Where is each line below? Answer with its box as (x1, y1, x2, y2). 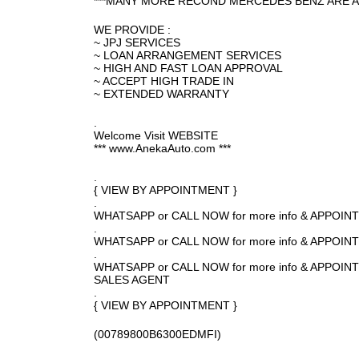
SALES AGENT (94, 273, 170, 286)
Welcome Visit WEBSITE (94, 129, 218, 142)
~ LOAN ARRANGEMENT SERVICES (94, 49, 281, 62)
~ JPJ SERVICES (94, 36, 180, 49)
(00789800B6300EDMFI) (94, 328, 221, 341)
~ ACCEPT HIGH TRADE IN (94, 75, 234, 87)
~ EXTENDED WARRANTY (94, 87, 229, 100)
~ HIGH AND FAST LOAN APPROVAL (94, 62, 283, 75)
